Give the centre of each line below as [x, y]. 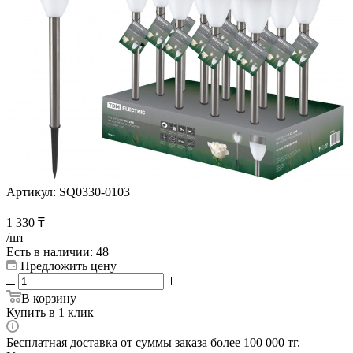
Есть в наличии [48, 251]
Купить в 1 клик [50, 312]
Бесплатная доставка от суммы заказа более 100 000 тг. [153, 342]
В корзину [49, 298]
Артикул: [31, 191]
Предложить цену [69, 266]
